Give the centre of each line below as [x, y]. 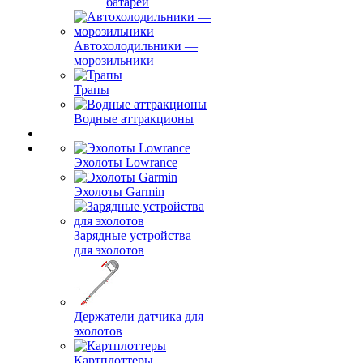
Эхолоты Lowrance [126, 162]
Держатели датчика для [139, 316]
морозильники [114, 60]
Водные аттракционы [134, 119]
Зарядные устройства [132, 235]
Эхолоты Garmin [119, 192]
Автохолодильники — [136, 46]
